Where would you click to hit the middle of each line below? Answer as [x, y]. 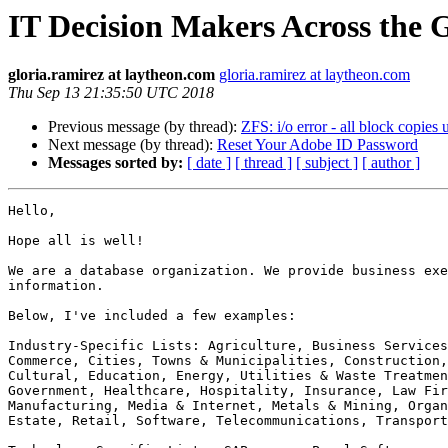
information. [56, 286]
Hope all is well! [76, 241]
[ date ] [209, 163]
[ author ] [391, 163]
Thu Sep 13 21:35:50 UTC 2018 [111, 93]
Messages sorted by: [115, 163]
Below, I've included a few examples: [152, 316]
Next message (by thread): [132, 145]
